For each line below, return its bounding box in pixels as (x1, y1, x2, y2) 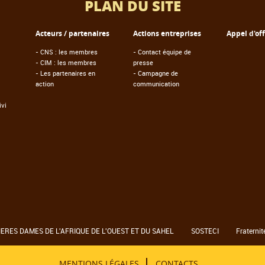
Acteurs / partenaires (35, 28, 109, 38)
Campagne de (138, 68, 178, 77)
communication (133, 79, 179, 88)
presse (133, 57, 153, 67)
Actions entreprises (133, 28, 201, 38)
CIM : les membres (40, 57, 96, 67)
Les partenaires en (40, 68, 95, 77)
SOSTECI (190, 225, 219, 235)
